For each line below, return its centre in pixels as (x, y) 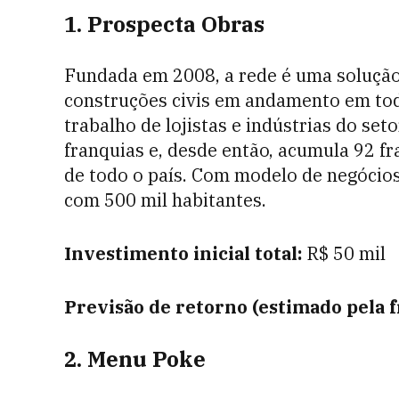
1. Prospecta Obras (164, 24)
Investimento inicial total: (183, 253)
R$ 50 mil (344, 253)
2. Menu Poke (135, 359)
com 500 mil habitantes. (165, 200)
